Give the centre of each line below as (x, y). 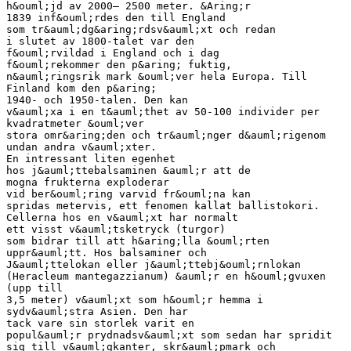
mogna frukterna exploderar (88, 182)
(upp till (34, 288)
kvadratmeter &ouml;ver (75, 123)
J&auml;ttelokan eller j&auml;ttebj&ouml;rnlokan (154, 264)
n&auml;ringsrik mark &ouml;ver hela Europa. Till (157, 76)
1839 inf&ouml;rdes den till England (116, 17)
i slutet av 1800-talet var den (100, 41)
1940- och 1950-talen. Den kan (97, 100)
